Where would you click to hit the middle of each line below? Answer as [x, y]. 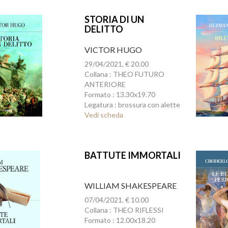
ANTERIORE [105, 84]
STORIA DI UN [114, 19]
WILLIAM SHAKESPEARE [130, 186]
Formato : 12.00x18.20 [120, 220]
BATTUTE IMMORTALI [132, 155]
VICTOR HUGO [113, 50]
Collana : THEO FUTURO [124, 74]
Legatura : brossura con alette [132, 105]
